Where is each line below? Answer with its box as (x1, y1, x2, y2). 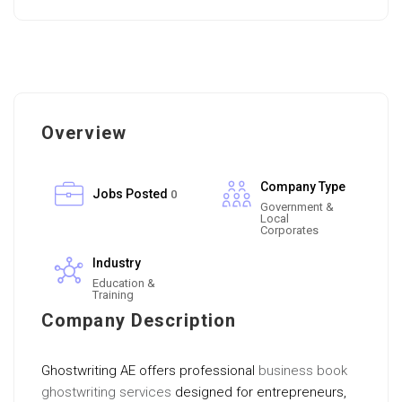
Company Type (260, 179, 345, 194)
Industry (92, 256, 141, 270)
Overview (41, 122, 127, 144)
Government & (260, 200, 334, 214)
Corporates (260, 223, 319, 237)
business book (258, 363, 347, 379)
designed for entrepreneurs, (171, 384, 346, 400)
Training (92, 288, 134, 301)
